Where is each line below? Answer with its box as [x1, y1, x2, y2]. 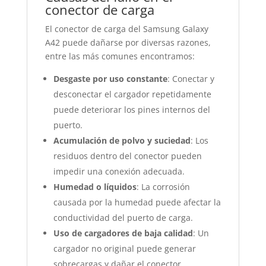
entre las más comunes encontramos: [45, 50, 195, 62]
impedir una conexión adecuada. [53, 166, 185, 177]
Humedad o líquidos [53, 181, 137, 192]
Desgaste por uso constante [53, 73, 167, 84]
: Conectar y [167, 73, 214, 84]
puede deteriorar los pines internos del [53, 104, 210, 115]
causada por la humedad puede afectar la [53, 197, 221, 208]
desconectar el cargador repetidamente [53, 88, 211, 100]
